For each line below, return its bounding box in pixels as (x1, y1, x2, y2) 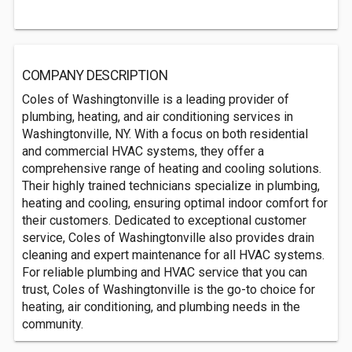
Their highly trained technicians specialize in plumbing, (22, 178, 320, 193)
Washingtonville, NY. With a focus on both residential (22, 126, 308, 141)
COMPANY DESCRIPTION (22, 68, 168, 83)
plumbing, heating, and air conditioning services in (22, 109, 293, 124)
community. (22, 317, 83, 332)
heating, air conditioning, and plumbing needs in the (22, 299, 300, 314)
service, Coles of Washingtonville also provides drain (22, 230, 314, 245)
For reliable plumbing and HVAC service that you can (22, 265, 307, 280)
